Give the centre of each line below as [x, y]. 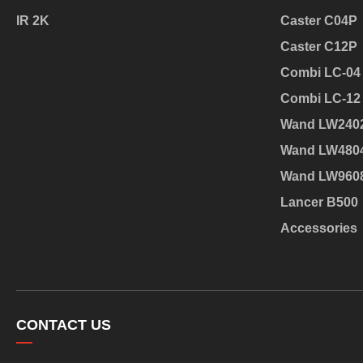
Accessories [319, 228]
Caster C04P [319, 20]
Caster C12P [319, 46]
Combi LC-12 [320, 98]
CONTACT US [64, 325]
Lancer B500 [319, 202]
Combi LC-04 [320, 72]
